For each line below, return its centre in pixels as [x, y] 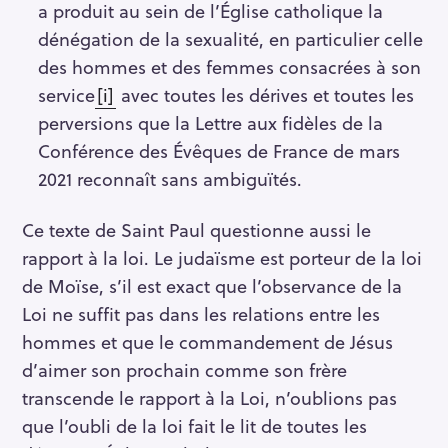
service [66, 95]
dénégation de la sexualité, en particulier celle [230, 39]
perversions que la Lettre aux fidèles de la [210, 123]
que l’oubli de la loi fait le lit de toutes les [194, 425]
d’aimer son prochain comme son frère [184, 369]
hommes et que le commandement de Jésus [207, 341]
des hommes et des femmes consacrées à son [229, 67]
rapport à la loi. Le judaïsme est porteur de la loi [222, 257]
